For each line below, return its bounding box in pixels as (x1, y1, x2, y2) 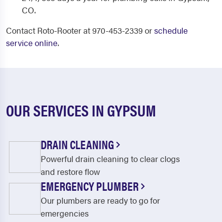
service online (6, 37, 57, 49)
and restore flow (41, 166, 100, 177)
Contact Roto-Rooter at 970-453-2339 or (6, 24, 154, 36)
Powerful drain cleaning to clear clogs (41, 153, 180, 165)
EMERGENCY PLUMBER (41, 177, 141, 194)
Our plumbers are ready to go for (41, 194, 160, 206)
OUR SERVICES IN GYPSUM (6, 99, 156, 121)
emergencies (41, 207, 89, 219)
